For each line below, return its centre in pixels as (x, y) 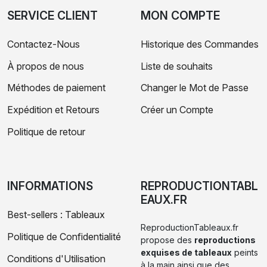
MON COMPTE (180, 15)
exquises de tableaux (186, 252)
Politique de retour (46, 131)
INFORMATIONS (50, 186)
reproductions (225, 240)
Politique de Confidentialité (64, 236)
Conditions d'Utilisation (56, 258)
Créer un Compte (177, 110)
